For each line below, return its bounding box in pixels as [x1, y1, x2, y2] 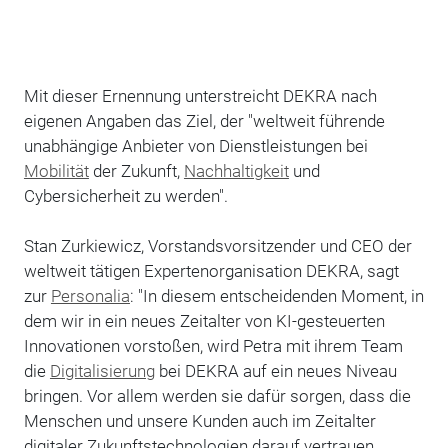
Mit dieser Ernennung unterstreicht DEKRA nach [23, 85, 377, 106]
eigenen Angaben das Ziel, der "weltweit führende [23, 110, 385, 131]
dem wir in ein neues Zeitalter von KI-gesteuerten [23, 310, 385, 331]
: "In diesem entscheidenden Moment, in [129, 285, 424, 306]
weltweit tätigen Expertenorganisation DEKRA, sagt [23, 260, 399, 281]
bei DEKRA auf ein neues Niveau [154, 360, 397, 381]
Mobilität [23, 160, 89, 181]
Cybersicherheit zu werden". [23, 185, 228, 206]
